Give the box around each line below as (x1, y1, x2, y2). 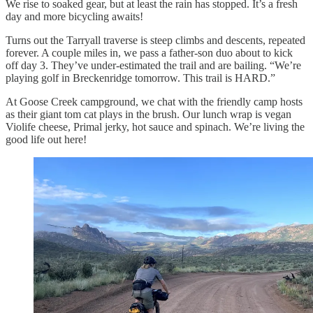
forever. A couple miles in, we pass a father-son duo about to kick (6, 46, 293, 59)
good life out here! (6, 133, 87, 145)
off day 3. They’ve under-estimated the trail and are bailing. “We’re (6, 59, 301, 71)
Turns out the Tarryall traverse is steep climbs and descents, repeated (6, 34, 305, 46)
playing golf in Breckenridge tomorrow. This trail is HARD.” (6, 71, 275, 84)
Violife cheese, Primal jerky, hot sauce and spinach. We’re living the (6, 120, 305, 133)
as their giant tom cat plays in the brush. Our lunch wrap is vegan (6, 108, 291, 120)
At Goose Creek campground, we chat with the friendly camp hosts (6, 95, 303, 108)
